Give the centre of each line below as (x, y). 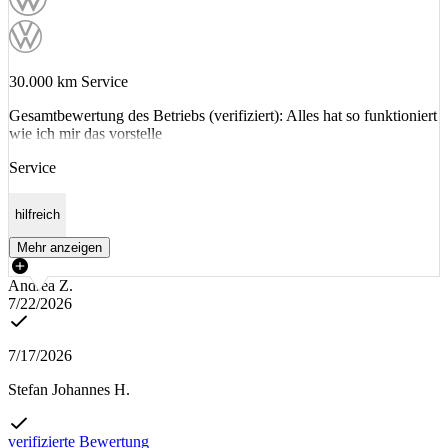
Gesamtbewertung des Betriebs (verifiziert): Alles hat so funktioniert (223, 115)
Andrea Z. (40, 285)
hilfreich (37, 215)
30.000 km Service (68, 81)
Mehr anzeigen (59, 247)
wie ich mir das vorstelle (85, 133)
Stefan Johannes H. (69, 389)
